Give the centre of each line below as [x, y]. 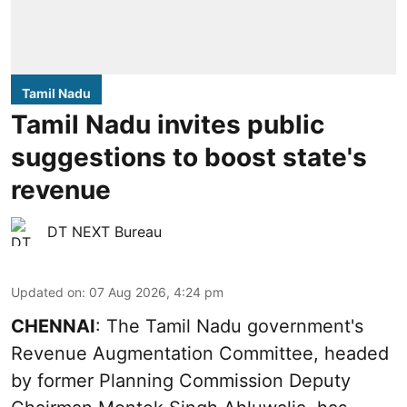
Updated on [46, 292]
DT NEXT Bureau [104, 231]
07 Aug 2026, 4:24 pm [156, 292]
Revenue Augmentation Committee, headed [200, 353]
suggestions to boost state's [189, 157]
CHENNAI [53, 326]
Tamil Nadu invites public [168, 124]
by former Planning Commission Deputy [181, 380]
